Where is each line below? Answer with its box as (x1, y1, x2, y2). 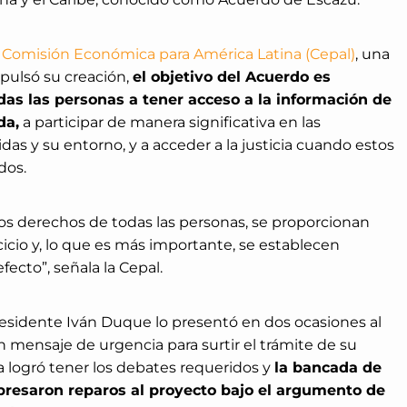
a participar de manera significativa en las (18, 114, 321, 132)
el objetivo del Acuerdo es (132, 68, 331, 86)
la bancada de (273, 359, 382, 377)
